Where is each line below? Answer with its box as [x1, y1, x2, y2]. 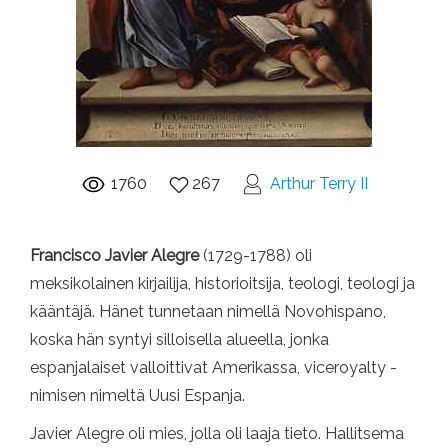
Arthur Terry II [269, 174, 368, 193]
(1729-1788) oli [203, 246, 312, 265]
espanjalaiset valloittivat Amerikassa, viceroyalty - [30, 358, 397, 377]
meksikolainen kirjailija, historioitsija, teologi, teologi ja [30, 274, 415, 293]
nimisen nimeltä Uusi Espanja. [30, 386, 245, 405]
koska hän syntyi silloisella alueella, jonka [30, 330, 329, 349]
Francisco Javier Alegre [30, 246, 203, 265]
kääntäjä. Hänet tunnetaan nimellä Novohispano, [30, 302, 386, 321]
